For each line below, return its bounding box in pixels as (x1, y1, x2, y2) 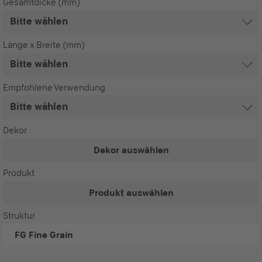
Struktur (3, 210, 35, 221)
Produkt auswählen (88, 187, 174, 198)
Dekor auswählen (93, 144, 169, 155)
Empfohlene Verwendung (3, 82, 105, 93)
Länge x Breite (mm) (3, 39, 85, 50)
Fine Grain (26, 229, 73, 240)
